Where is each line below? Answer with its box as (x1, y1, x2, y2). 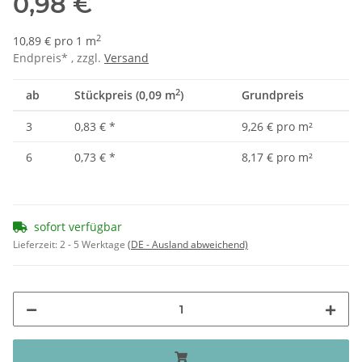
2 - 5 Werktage (60, 238, 128, 252)
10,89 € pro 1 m (13, 33, 96, 49)
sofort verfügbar (34, 219, 122, 235)
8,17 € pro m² (242, 149, 313, 166)
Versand (104, 50, 149, 66)
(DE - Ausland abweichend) (128, 238, 248, 252)
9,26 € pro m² (242, 119, 313, 135)
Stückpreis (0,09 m (74, 87, 175, 103)
